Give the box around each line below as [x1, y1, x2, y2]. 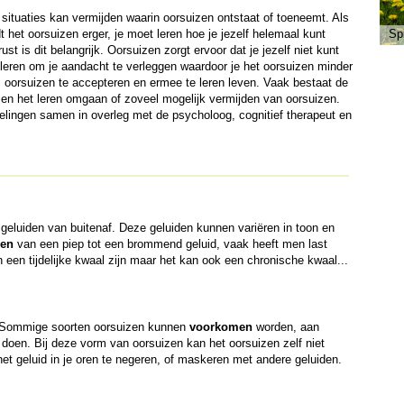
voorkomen [188, 320, 252, 334]
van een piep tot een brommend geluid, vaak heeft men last [13, 237, 327, 251]
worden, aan [252, 320, 319, 334]
